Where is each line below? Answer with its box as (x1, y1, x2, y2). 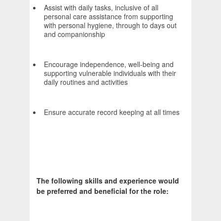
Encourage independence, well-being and (44, 59, 174, 70)
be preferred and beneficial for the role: (37, 186, 169, 196)
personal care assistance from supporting (44, 11, 173, 22)
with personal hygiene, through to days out (44, 20, 177, 31)
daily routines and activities (44, 77, 128, 87)
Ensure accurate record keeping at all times (44, 107, 180, 117)
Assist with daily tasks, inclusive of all (44, 2, 158, 13)
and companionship (44, 29, 105, 39)
